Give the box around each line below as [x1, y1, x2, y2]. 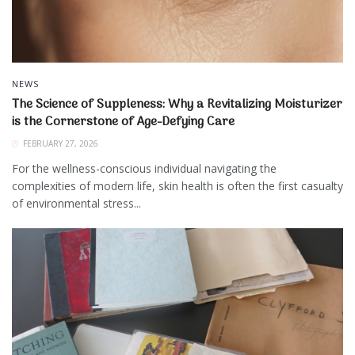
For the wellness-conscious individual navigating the [12, 160, 277, 176]
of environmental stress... [12, 195, 141, 211]
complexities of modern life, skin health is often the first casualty [12, 177, 343, 193]
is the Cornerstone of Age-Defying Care [12, 111, 235, 132]
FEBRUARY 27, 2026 [21, 137, 98, 149]
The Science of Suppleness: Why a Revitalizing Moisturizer [12, 94, 342, 115]
